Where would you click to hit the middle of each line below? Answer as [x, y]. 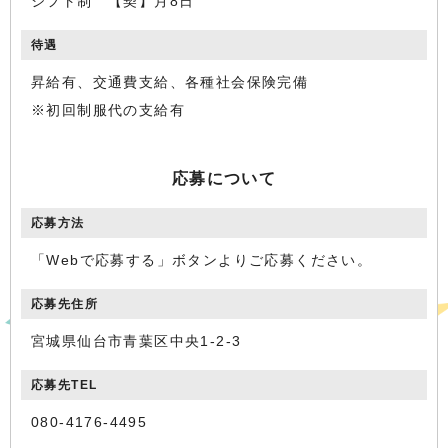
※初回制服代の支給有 [108, 110]
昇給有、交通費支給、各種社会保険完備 [170, 82]
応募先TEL [64, 385]
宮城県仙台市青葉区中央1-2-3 [136, 341]
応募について [224, 178]
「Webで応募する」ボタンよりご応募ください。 [202, 260]
